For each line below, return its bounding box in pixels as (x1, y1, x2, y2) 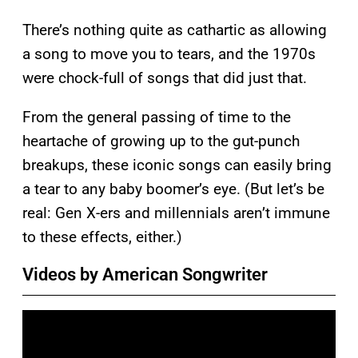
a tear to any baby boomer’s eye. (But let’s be (22, 179, 324, 198)
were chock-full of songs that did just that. (22, 68, 307, 87)
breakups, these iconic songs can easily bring (22, 155, 332, 174)
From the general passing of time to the (22, 107, 291, 126)
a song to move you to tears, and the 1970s (22, 44, 316, 63)
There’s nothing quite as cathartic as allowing (22, 20, 327, 39)
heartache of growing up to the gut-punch (22, 131, 300, 150)
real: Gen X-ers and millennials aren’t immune (22, 203, 330, 222)
